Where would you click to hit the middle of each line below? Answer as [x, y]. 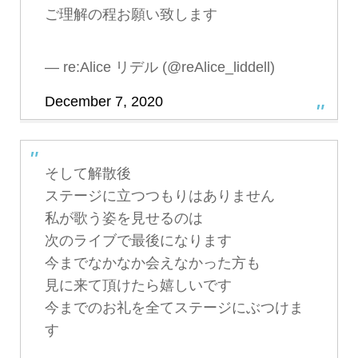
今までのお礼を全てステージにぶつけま [174, 307]
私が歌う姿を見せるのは [123, 218]
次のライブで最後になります [138, 240]
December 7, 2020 [103, 101]
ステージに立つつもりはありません [159, 195]
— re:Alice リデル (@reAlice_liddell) [159, 67]
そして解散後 [88, 173]
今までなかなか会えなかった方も [152, 263]
